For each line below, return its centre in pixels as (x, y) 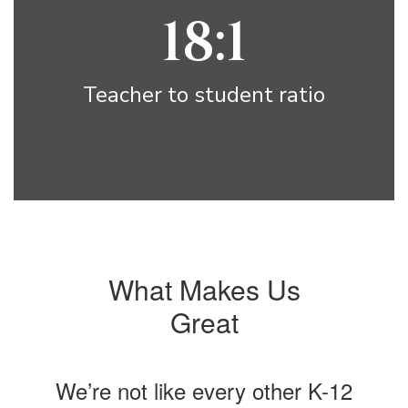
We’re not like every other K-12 (204, 390)
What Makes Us (204, 289)
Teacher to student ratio (204, 94)
